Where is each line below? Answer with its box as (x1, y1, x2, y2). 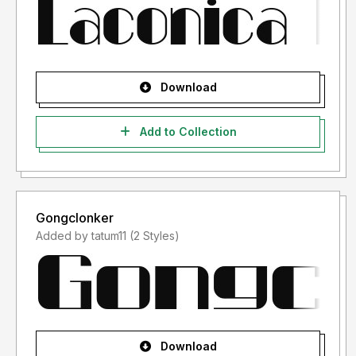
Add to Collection (136, 125, 237, 139)
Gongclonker (36, 210, 114, 226)
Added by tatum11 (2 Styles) (130, 229, 180, 243)
